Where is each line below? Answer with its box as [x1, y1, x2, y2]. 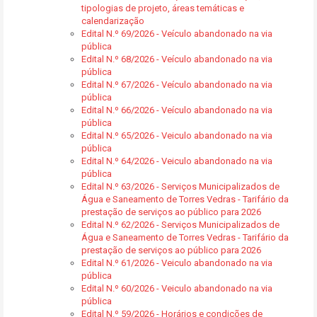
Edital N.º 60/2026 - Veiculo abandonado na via [81, 283, 272, 294]
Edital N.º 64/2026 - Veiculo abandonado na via [81, 156, 272, 166]
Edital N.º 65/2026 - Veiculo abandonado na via [81, 130, 272, 141]
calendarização [81, 16, 144, 26]
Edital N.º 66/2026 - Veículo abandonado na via [81, 105, 272, 115]
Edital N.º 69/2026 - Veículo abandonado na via [81, 28, 272, 39]
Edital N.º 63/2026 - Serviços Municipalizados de [81, 181, 279, 192]
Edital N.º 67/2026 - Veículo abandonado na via [81, 79, 272, 90]
